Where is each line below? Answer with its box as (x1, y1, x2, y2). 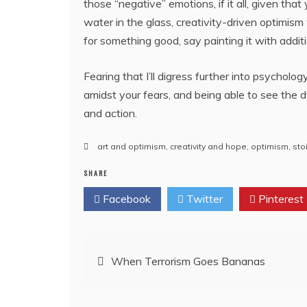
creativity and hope (170, 140, 247, 151)
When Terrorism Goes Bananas (111, 254, 265, 268)
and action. (84, 106, 137, 120)
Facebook (100, 191, 151, 206)
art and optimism (97, 140, 166, 151)
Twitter (184, 191, 223, 206)
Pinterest (256, 191, 304, 206)
